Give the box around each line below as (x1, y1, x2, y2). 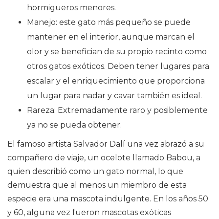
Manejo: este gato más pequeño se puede (27, 18, 191, 27)
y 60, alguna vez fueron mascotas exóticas (7, 208, 171, 218)
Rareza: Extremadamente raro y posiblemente (27, 106, 208, 115)
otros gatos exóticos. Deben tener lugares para (27, 62, 209, 71)
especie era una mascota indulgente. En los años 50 (7, 194, 208, 204)
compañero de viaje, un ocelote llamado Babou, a (7, 153, 200, 163)
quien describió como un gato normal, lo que (7, 167, 183, 176)
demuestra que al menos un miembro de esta (7, 180, 187, 190)
